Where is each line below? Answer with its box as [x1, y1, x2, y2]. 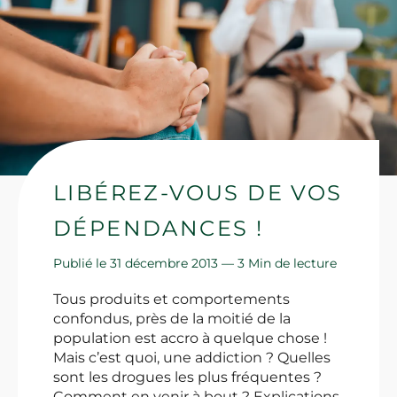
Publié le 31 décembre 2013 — [53, 255, 237, 272]
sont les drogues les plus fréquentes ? [53, 369, 322, 386]
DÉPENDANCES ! [53, 215, 264, 242]
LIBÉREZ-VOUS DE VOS [53, 180, 343, 206]
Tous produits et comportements [53, 291, 290, 308]
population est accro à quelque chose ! [53, 330, 327, 347]
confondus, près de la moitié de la [53, 310, 291, 328]
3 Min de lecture [237, 255, 337, 272]
